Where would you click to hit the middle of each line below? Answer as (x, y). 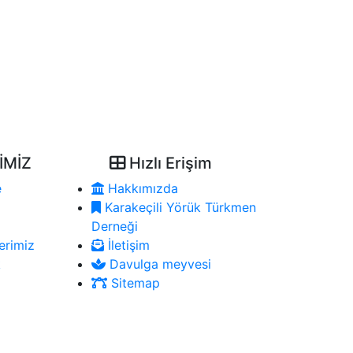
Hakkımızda (141, 189)
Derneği (115, 227)
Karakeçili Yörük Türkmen (178, 208)
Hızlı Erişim (168, 163)
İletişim (127, 245)
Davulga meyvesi (158, 264)
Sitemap (134, 283)
